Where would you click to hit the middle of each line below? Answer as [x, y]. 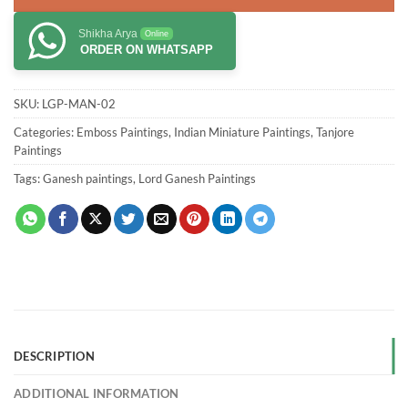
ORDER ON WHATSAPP [147, 50]
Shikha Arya [108, 34]
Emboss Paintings [122, 133]
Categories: [45, 133]
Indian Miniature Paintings [242, 133]
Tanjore [335, 133]
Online [157, 34]
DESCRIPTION [54, 357]
